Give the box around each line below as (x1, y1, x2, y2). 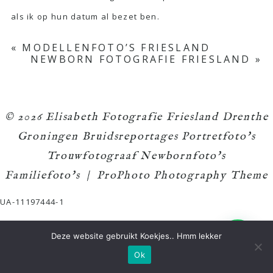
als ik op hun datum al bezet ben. (10, 10, 160, 22)
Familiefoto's (5, 168, 80, 183)
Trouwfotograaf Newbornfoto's (47, 149, 226, 163)
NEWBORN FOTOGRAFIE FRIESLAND (30, 52, 251, 66)
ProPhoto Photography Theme (97, 168, 268, 183)
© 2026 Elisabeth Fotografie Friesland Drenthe (4, 110, 269, 124)
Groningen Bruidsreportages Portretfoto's (17, 129, 256, 144)
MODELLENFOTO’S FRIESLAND (22, 41, 211, 55)
